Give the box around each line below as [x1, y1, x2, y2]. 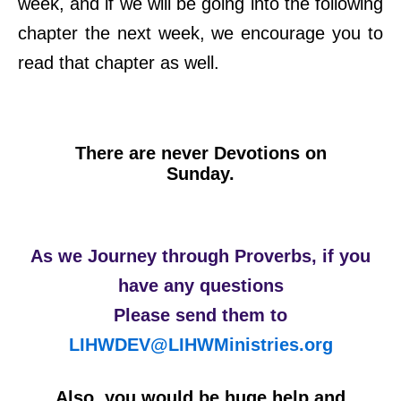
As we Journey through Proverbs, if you [30, 246, 371, 267]
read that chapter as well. [18, 52, 219, 73]
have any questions [117, 276, 284, 296]
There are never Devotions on [74, 143, 327, 164]
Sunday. [166, 164, 235, 184]
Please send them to [114, 305, 287, 326]
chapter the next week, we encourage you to [18, 22, 383, 43]
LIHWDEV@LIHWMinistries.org [68, 335, 333, 355]
